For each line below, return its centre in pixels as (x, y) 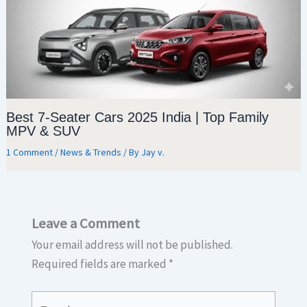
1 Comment (30, 152)
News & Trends (91, 152)
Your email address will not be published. (132, 245)
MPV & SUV (44, 131)
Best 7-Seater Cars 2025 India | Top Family (138, 117)
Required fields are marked (100, 264)
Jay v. (153, 152)
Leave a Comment (85, 224)
